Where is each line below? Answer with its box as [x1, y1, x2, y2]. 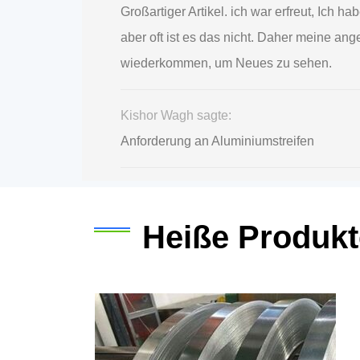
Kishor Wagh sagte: [121, 108, 231, 122]
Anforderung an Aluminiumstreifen [121, 133, 314, 148]
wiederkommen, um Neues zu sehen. [121, 55, 332, 70]
